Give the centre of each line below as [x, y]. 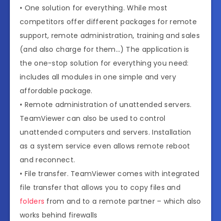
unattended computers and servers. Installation [106, 132]
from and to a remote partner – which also [123, 202]
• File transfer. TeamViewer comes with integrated [110, 174]
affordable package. [56, 91]
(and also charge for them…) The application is [105, 50]
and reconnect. [48, 160]
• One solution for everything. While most [94, 8]
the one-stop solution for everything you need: [104, 63]
